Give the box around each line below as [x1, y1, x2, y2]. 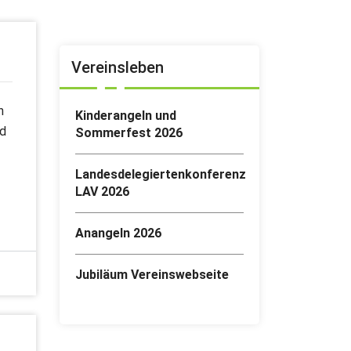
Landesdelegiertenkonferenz [75, 167, 246, 182]
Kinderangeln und [75, 108, 176, 123]
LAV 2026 [75, 184, 129, 199]
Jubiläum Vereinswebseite [75, 267, 229, 282]
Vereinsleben [71, 58, 164, 77]
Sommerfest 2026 [75, 125, 183, 140]
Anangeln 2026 [75, 226, 161, 241]
